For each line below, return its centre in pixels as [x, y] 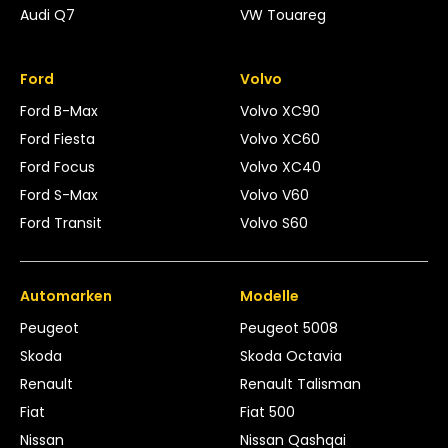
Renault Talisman [300, 383]
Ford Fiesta [57, 138]
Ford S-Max [59, 194]
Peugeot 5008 [288, 327]
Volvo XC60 [280, 138]
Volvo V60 [274, 194]
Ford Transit [61, 222]
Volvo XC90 [280, 110]
